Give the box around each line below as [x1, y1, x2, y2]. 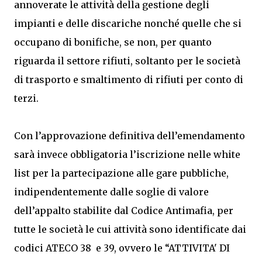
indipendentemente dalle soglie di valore [14, 186, 209, 198]
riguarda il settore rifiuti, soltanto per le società [14, 55, 240, 67]
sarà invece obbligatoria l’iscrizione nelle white [14, 149, 240, 160]
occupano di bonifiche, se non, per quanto [14, 36, 212, 48]
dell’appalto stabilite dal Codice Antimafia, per [14, 205, 233, 216]
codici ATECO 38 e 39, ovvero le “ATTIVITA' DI [14, 242, 230, 254]
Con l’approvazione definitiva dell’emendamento [14, 130, 245, 142]
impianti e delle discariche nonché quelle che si [14, 18, 242, 29]
